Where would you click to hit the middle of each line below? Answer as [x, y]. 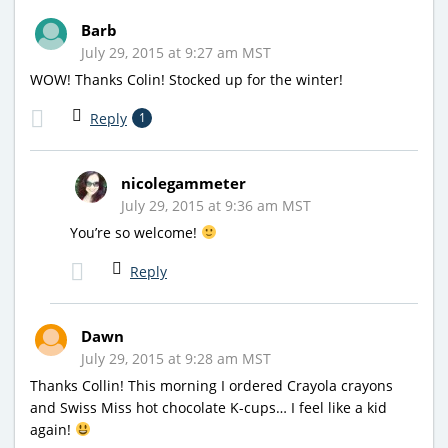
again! [52, 429]
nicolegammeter [183, 182]
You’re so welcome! [135, 232]
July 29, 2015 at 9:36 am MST [216, 205]
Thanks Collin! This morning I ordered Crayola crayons [211, 385]
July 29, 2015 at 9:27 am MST [176, 52]
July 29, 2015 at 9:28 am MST [176, 358]
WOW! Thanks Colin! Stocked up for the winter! [186, 79]
